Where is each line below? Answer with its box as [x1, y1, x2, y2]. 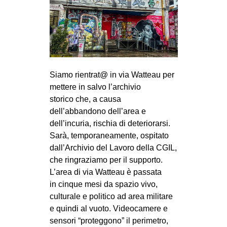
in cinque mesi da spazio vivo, [49, 180, 158, 189]
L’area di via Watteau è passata [49, 168, 162, 177]
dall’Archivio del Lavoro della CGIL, [49, 143, 177, 153]
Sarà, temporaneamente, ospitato [49, 131, 169, 140]
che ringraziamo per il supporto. [49, 156, 163, 165]
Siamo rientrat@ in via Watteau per [49, 70, 174, 80]
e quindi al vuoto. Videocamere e [49, 204, 168, 213]
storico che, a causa [49, 95, 121, 104]
